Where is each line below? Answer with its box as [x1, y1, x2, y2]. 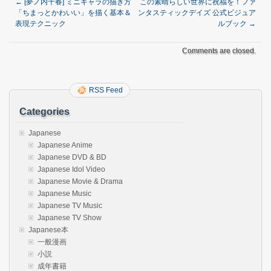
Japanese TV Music [38, 201, 102, 210]
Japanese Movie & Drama [38, 177, 123, 186]
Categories [19, 106, 70, 117]
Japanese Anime [38, 141, 93, 149]
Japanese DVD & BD [38, 153, 106, 162]
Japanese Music [38, 189, 91, 198]
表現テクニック [15, 19, 66, 28]
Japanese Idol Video [38, 165, 105, 174]
